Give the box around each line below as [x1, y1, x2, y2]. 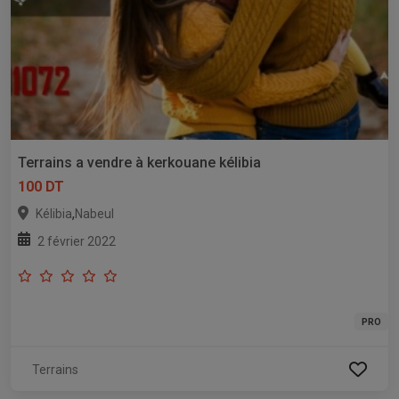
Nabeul [75, 207, 114, 222]
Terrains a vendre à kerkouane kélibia [18, 154, 261, 172]
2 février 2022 [37, 234, 116, 249]
